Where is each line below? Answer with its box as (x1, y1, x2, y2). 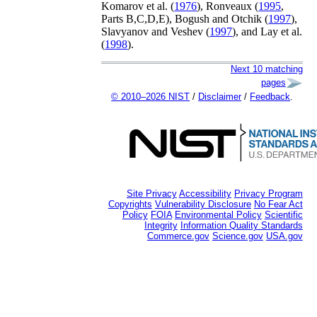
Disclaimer (198, 91, 242, 102)
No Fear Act (253, 198, 303, 209)
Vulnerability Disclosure (154, 198, 251, 209)
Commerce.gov (146, 230, 209, 241)
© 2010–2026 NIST (111, 91, 190, 102)
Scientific (264, 209, 303, 220)
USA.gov (265, 230, 303, 241)
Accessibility (178, 188, 231, 199)
